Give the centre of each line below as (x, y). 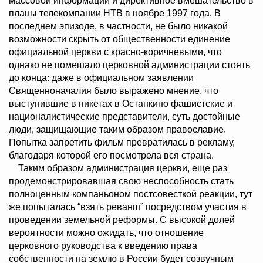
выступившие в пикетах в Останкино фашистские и (121, 104)
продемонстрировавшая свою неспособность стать (121, 181)
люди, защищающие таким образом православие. (117, 130)
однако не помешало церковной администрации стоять (129, 65)
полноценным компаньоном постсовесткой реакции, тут (131, 194)
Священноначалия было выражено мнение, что (114, 91)
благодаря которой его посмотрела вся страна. (111, 156)
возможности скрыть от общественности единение (119, 39)
